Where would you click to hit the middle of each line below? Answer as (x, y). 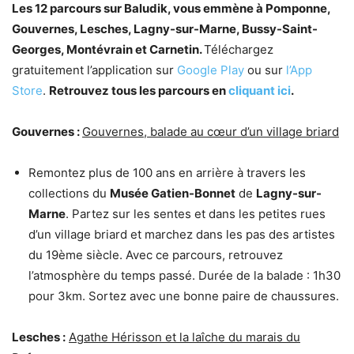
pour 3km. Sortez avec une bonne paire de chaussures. (184, 296)
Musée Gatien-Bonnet (173, 193)
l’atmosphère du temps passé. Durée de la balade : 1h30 (185, 275)
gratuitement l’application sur (94, 70)
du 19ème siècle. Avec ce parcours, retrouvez (156, 254)
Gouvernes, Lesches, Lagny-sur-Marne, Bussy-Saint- (165, 28)
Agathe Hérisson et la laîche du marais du (185, 337)
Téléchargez (239, 49)
